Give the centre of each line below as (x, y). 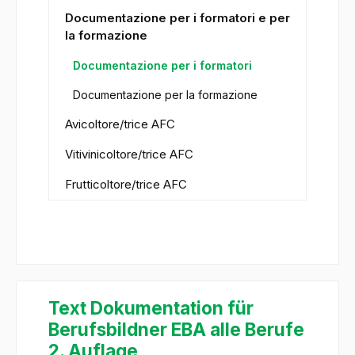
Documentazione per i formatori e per (177, 18)
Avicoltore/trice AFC (120, 124)
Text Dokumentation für (151, 308)
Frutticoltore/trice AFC (126, 185)
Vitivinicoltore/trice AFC (129, 155)
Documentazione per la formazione (165, 95)
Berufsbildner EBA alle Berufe (176, 330)
